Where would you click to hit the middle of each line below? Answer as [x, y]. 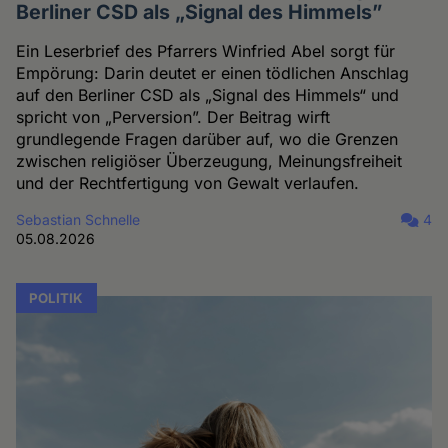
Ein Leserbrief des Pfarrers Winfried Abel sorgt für [206, 51]
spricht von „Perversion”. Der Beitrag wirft [173, 117]
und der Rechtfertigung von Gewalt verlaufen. [188, 183]
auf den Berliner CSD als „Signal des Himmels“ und [208, 95]
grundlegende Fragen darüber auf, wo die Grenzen [207, 139]
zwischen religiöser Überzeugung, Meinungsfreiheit [209, 161]
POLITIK [56, 298]
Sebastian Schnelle [78, 220]
